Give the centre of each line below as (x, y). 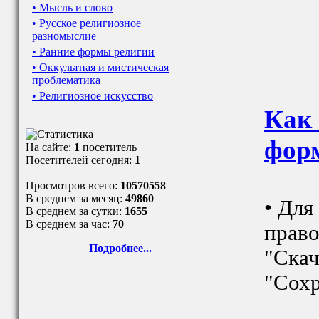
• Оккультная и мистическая (100, 67)
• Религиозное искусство (93, 96)
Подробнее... (120, 248)
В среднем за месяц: (75, 198)
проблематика (66, 80)
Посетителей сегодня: (80, 160)
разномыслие (64, 36)
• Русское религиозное (87, 23)
